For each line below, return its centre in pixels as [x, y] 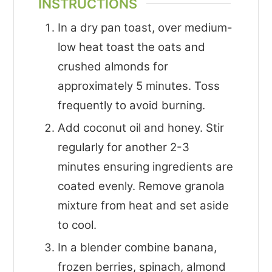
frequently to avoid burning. [132, 106]
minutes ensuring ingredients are [146, 167]
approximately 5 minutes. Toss [139, 86]
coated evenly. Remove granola [141, 186]
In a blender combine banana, [138, 248]
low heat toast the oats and [132, 47]
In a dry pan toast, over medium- [145, 28]
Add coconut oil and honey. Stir [141, 128]
